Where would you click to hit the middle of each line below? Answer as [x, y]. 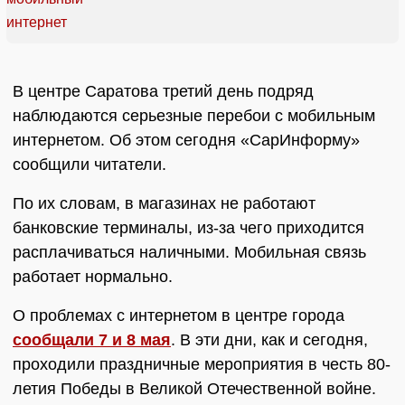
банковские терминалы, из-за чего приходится [188, 228]
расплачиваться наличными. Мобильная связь [189, 253]
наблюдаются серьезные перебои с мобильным [194, 116]
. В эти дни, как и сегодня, [269, 340]
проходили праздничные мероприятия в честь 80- [202, 365]
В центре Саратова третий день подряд [163, 92]
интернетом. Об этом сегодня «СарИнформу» [186, 141]
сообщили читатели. [89, 165]
